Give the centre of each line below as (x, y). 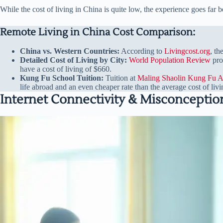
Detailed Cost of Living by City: (73, 60)
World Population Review (170, 60)
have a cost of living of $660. (66, 69)
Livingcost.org (187, 51)
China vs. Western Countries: (70, 51)
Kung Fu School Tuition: (63, 78)
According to (142, 51)
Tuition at (121, 78)
